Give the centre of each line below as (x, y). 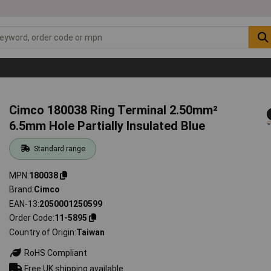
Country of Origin (42, 232)
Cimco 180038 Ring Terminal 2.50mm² (114, 110)
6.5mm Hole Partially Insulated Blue (107, 126)
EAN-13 (24, 204)
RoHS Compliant (55, 253)
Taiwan (91, 232)
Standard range (59, 148)
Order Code (31, 218)
